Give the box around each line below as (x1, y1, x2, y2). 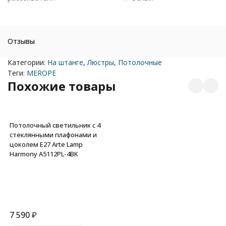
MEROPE (27, 68, 56, 78)
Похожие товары (8, 77, 116, 94)
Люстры (87, 57, 114, 67)
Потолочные (118, 57, 162, 67)
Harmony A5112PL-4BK (10, 149, 78, 158)
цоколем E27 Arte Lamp (10, 139, 83, 149)
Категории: (8, 57, 47, 67)
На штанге (47, 57, 83, 67)
